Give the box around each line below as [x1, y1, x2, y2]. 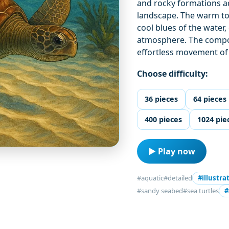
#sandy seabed [137, 186, 184, 196]
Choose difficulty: [137, 68, 209, 80]
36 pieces [145, 94, 178, 104]
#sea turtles [183, 186, 219, 196]
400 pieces [145, 114, 182, 125]
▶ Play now [148, 146, 196, 157]
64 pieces [193, 94, 227, 104]
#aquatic [137, 173, 164, 183]
